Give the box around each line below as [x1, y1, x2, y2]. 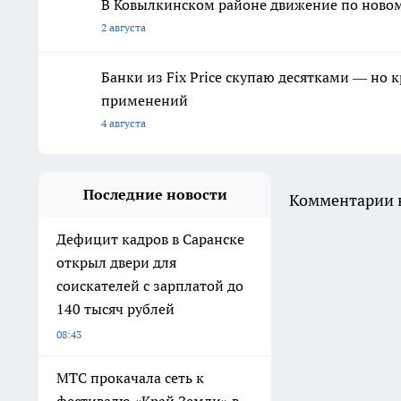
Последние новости [82, 185, 227, 204]
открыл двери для [56, 253, 176, 272]
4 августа [101, 116, 146, 131]
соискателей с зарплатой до [56, 277, 243, 295]
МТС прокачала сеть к [56, 369, 204, 388]
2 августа [101, 21, 146, 35]
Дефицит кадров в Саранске [56, 230, 244, 249]
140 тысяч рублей [56, 300, 175, 319]
